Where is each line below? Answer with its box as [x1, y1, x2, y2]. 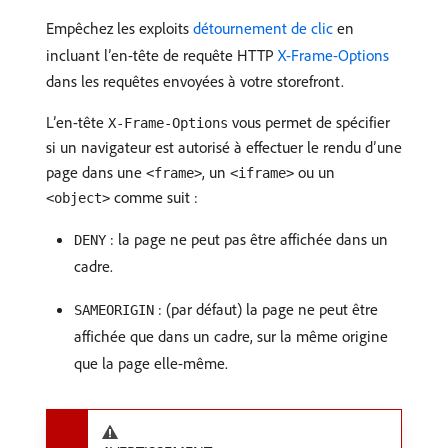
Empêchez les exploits [46, 18, 193, 38]
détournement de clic [193, 18, 333, 38]
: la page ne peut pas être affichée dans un [106, 229, 388, 249]
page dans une [46, 162, 146, 182]
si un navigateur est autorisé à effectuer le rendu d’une [46, 137, 402, 157]
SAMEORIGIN [74, 302, 154, 318]
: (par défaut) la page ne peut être [154, 299, 378, 319]
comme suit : [110, 187, 198, 207]
